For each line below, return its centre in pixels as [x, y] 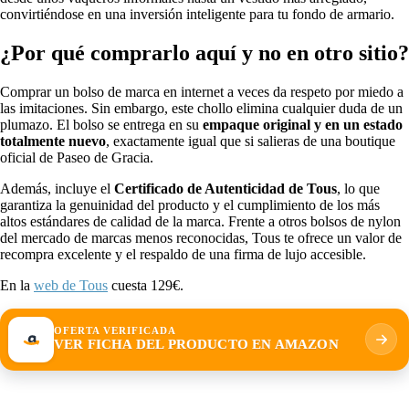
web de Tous [71, 285]
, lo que [358, 188]
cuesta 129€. [146, 285]
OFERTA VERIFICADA [115, 331]
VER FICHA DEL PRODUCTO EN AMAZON [196, 345]
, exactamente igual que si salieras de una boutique [251, 141]
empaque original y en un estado [303, 124]
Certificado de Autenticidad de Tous [225, 188]
